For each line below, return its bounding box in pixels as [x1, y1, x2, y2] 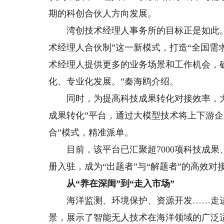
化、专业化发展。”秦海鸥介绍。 [48, 76, 179, 86]
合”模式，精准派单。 [48, 127, 134, 137]
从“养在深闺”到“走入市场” [48, 178, 175, 188]
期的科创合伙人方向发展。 [48, 8, 157, 18]
